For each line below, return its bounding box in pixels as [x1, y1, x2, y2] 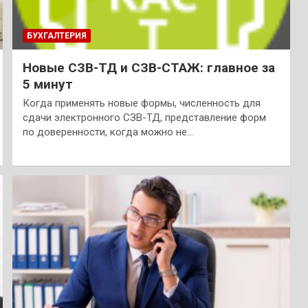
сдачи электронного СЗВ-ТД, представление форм [22, 111, 266, 124]
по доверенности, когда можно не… [22, 126, 193, 139]
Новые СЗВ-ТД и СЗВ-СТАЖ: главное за [22, 60, 275, 76]
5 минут [22, 76, 73, 93]
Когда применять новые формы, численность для [22, 97, 261, 110]
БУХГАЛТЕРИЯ [26, 31, 87, 41]
